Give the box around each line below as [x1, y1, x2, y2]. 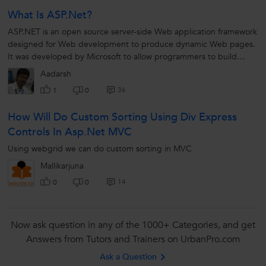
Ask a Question [100, 251, 157, 263]
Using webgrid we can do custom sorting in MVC [8, 143, 192, 155]
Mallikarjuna [40, 160, 84, 172]
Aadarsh [40, 68, 71, 80]
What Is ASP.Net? [8, 8, 92, 23]
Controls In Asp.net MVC [8, 125, 132, 140]
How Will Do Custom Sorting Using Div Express [8, 110, 237, 125]
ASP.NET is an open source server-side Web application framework [8, 26, 257, 38]
